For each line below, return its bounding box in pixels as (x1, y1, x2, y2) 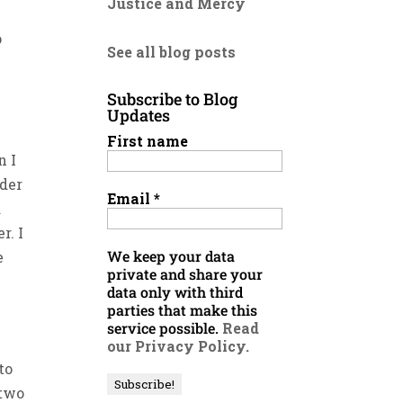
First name (107, 131, 189, 150)
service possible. (107, 318, 223, 337)
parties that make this (107, 300, 258, 319)
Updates (107, 104, 171, 126)
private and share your (107, 264, 264, 283)
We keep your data (107, 246, 236, 265)
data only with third (107, 282, 244, 301)
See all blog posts (107, 42, 237, 61)
